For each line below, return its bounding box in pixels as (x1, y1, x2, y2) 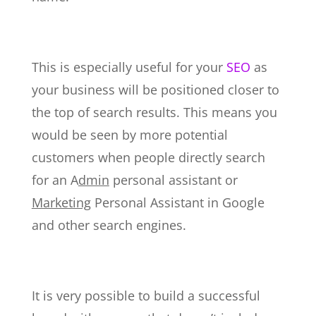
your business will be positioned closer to (31, 81, 279, 99)
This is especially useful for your (31, 59, 223, 76)
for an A (31, 171, 78, 189)
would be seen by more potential (31, 126, 228, 144)
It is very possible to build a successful (31, 287, 260, 305)
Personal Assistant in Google (90, 194, 265, 212)
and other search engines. (31, 217, 186, 234)
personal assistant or (109, 171, 238, 189)
